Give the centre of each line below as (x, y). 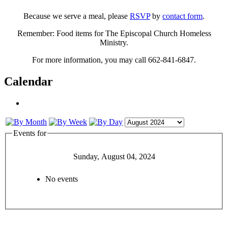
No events (62, 179)
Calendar (28, 81)
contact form (182, 16)
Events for (30, 133)
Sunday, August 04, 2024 (114, 157)
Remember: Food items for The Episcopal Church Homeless (114, 33)
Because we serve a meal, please (77, 16)
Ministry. (114, 42)
